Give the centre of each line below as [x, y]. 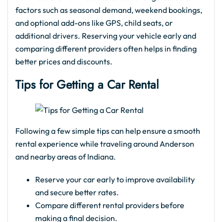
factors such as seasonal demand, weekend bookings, [109, 10]
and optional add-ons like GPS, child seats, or [94, 23]
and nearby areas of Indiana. [66, 157]
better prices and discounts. [64, 62]
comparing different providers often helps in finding [106, 49]
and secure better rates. [77, 193]
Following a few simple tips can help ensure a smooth [108, 131]
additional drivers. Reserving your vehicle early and [106, 36]
